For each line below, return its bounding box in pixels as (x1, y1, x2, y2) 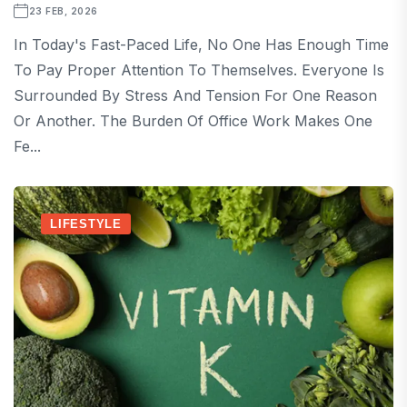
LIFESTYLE (50, 217, 123, 231)
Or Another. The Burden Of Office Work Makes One (14, 112, 372, 130)
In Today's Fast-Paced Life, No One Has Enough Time (14, 35, 389, 54)
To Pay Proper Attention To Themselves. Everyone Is (14, 61, 384, 79)
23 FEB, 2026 (28, 5, 98, 16)
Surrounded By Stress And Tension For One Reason (14, 86, 377, 104)
